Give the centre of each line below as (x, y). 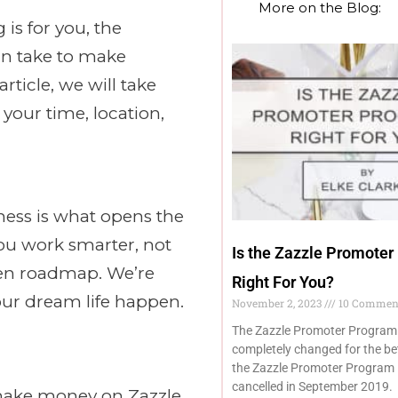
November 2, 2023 (278, 303)
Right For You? (283, 283)
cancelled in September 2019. (312, 387)
